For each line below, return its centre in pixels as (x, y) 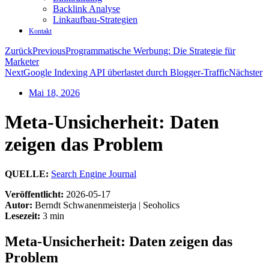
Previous (49, 51)
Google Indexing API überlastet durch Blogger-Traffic (126, 72)
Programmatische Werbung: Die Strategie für (150, 51)
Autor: (19, 205)
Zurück (19, 51)
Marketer (22, 62)
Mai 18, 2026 (54, 93)
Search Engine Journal (94, 174)
